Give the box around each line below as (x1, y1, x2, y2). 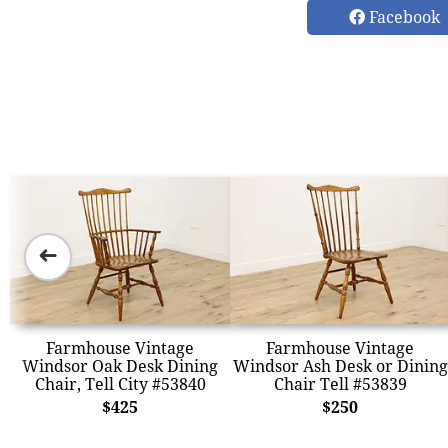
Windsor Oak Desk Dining (22, 354, 218, 377)
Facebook (365, 6, 440, 28)
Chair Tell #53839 (273, 372, 407, 395)
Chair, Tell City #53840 (34, 372, 206, 395)
